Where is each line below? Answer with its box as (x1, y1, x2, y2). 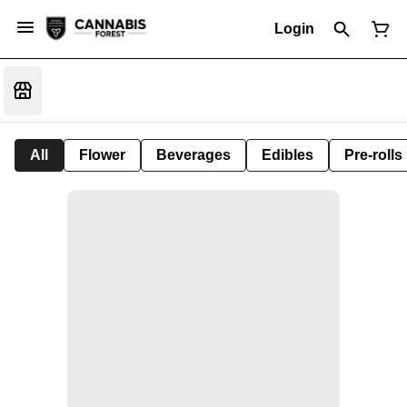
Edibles (262, 147, 313, 163)
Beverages (156, 147, 231, 163)
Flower (79, 147, 125, 163)
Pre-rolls (344, 147, 402, 163)
